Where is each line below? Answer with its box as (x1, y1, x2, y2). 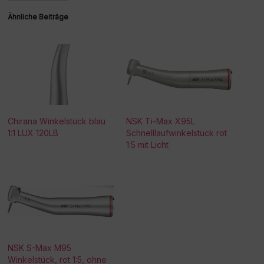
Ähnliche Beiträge (8, 12, 69, 21)
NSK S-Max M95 (8, 242, 72, 253)
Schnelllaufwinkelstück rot (126, 127, 227, 138)
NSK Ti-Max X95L (126, 115, 195, 126)
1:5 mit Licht (126, 139, 169, 150)
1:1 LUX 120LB (8, 127, 59, 138)
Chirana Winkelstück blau (8, 115, 106, 126)
